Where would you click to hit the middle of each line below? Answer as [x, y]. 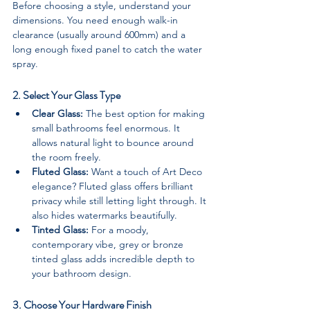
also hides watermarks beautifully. [104, 215]
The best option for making [145, 113]
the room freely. [66, 157]
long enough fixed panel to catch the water [109, 49]
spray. [25, 63]
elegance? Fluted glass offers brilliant [114, 186]
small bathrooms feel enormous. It [107, 128]
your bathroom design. [82, 273]
